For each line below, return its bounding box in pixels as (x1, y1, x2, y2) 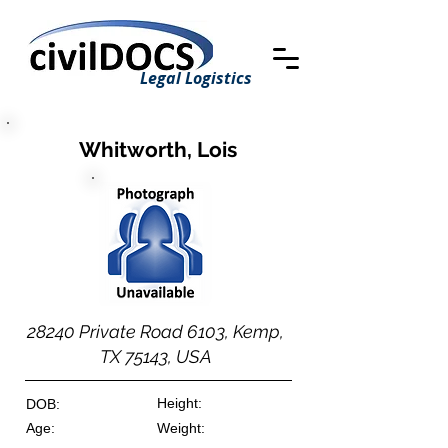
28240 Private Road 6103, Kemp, (27, 321, 284, 342)
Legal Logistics (140, 67, 252, 89)
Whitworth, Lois (78, 137, 237, 162)
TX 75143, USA (99, 346, 212, 367)
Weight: (157, 420, 205, 436)
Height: (157, 395, 202, 411)
